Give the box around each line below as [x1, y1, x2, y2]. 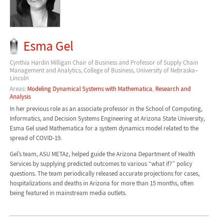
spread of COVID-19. [9, 133, 62, 142]
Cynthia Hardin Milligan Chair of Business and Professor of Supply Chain [9, 58, 198, 67]
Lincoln [9, 73, 29, 82]
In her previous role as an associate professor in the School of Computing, [9, 104, 202, 113]
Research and [155, 85, 191, 93]
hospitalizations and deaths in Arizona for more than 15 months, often [9, 179, 194, 187]
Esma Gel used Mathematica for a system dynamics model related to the [9, 124, 199, 132]
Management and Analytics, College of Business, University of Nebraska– [9, 66, 198, 74]
